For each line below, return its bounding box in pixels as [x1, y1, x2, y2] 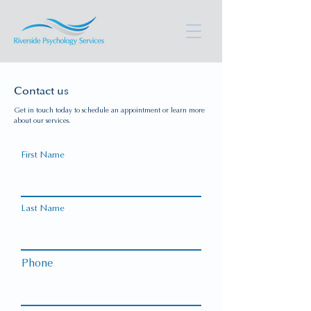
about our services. [14, 117, 71, 125]
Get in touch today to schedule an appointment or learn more [14, 106, 205, 115]
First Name [22, 149, 65, 160]
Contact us [14, 84, 69, 98]
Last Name [22, 203, 65, 214]
